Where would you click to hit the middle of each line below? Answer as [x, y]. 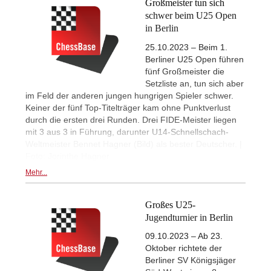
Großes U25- [170, 204]
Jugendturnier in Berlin [189, 217]
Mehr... [36, 172]
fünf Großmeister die [185, 71]
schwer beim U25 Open [191, 16]
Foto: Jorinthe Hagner [67, 156]
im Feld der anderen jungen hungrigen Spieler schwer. [129, 95]
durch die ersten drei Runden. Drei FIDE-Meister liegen [131, 119]
